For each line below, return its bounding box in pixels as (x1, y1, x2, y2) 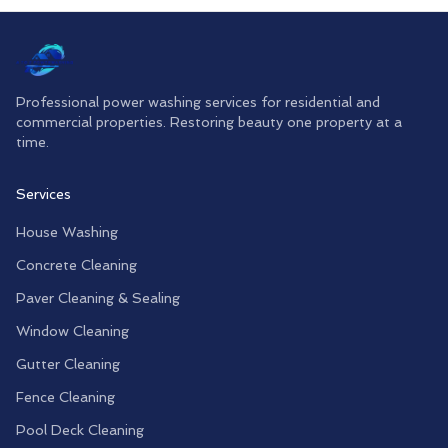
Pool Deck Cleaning (16, 422, 144, 438)
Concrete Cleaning (16, 257, 137, 273)
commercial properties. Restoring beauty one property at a (16, 114, 402, 130)
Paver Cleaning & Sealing (16, 290, 180, 306)
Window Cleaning (16, 323, 129, 339)
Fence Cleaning (16, 389, 115, 405)
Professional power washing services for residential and (16, 94, 380, 110)
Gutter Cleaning (16, 356, 120, 372)
